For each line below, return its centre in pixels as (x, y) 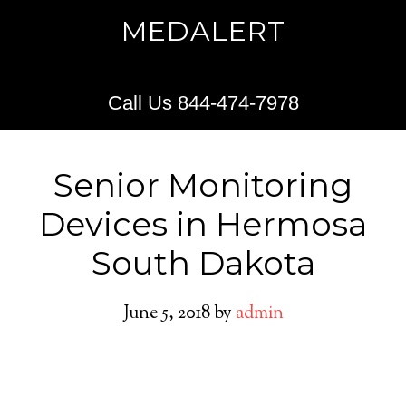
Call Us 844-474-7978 (203, 103)
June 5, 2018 (166, 314)
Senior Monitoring (203, 185)
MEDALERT (203, 31)
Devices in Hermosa (203, 224)
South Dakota (203, 263)
